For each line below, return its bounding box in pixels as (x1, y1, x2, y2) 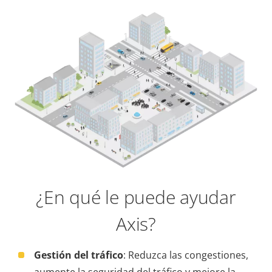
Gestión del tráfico (34, 248, 123, 262)
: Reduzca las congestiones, (123, 248, 248, 262)
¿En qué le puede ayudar (36, 185, 236, 209)
